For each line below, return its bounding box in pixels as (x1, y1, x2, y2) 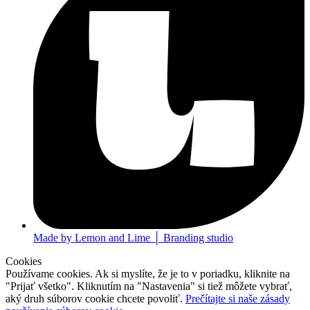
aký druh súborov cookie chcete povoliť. (6, 292, 185, 304)
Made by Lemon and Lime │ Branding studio (33, 231, 233, 244)
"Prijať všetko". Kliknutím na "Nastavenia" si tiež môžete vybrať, (6, 280, 292, 292)
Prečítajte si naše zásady (185, 292, 290, 304)
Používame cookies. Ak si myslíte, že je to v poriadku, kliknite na (6, 267, 290, 280)
